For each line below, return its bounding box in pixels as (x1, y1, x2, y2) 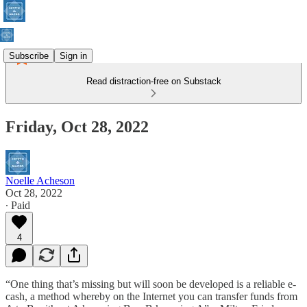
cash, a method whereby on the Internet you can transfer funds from (5, 290, 297, 302)
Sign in (60, 50, 87, 61)
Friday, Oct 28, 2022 (5, 117, 149, 136)
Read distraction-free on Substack (86, 76, 221, 86)
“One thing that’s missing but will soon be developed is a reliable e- (5, 278, 296, 290)
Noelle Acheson (5, 174, 75, 186)
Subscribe (9, 50, 49, 61)
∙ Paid (5, 199, 30, 211)
